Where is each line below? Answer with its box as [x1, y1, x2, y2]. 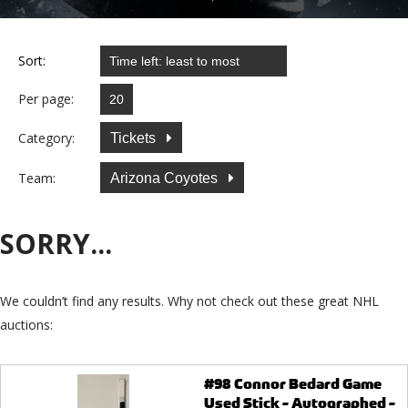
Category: [18, 128, 75, 147]
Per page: [18, 90, 74, 108]
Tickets [110, 129, 159, 146]
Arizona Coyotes [110, 169, 221, 186]
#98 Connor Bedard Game [203, 374, 382, 394]
